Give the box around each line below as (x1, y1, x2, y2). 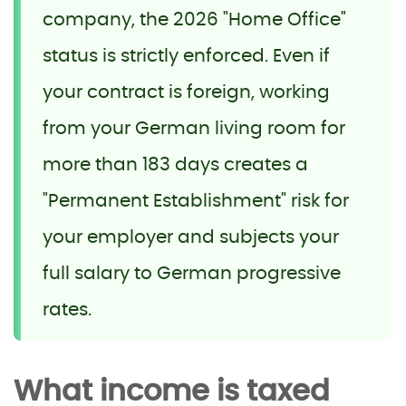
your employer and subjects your (43, 227, 339, 246)
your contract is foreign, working (43, 82, 330, 101)
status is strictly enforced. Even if (43, 46, 330, 65)
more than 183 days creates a (43, 155, 308, 174)
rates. (43, 300, 92, 319)
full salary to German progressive (43, 264, 341, 283)
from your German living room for (43, 119, 345, 138)
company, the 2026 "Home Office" (43, 10, 346, 29)
